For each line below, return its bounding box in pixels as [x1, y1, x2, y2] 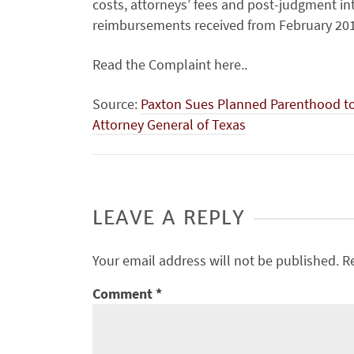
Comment [92, 284, 156, 303]
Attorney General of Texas [92, 115, 246, 134]
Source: [92, 95, 141, 113]
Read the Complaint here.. [92, 55, 247, 73]
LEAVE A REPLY [92, 205, 246, 230]
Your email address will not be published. [92, 251, 339, 269]
